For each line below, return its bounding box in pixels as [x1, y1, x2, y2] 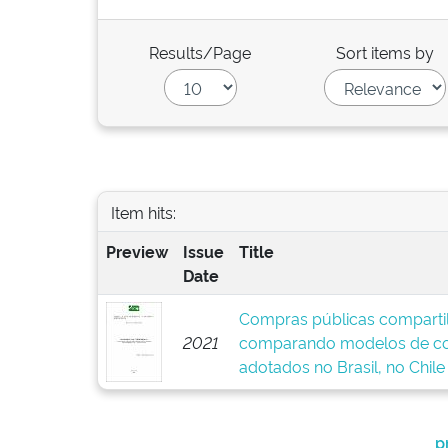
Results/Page [149, 41, 252, 63]
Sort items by [336, 41, 435, 63]
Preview [105, 240, 168, 262]
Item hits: [110, 200, 176, 223]
